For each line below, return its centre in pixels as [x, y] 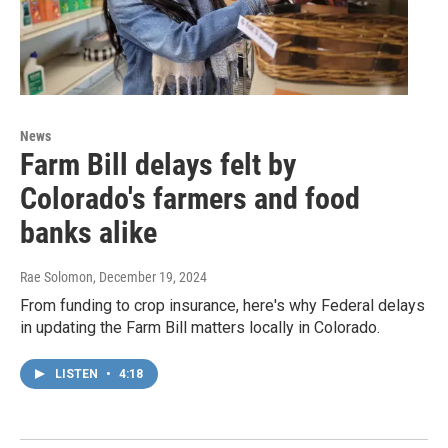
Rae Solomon [56, 276]
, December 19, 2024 [150, 276]
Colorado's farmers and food [190, 198]
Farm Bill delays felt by [158, 164]
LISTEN [78, 373]
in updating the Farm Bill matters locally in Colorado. [200, 327]
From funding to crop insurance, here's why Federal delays [222, 305]
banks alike [88, 232]
